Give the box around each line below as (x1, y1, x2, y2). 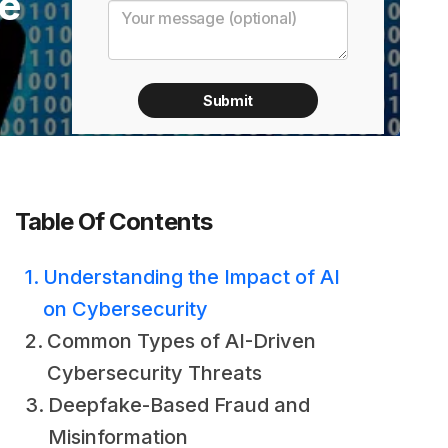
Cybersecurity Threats (47, 361, 262, 385)
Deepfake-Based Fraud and (48, 393, 310, 417)
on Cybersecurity (43, 297, 208, 321)
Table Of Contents (15, 207, 212, 236)
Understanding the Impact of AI (43, 265, 340, 289)
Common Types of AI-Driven (47, 329, 316, 353)
